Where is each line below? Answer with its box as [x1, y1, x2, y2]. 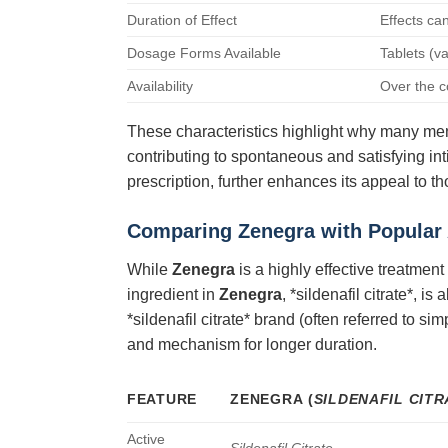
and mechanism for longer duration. [127, 335, 377, 353]
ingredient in [127, 285, 219, 303]
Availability [127, 77, 193, 94]
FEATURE [127, 390, 198, 407]
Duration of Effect [127, 11, 237, 28]
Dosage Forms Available [127, 44, 281, 61]
